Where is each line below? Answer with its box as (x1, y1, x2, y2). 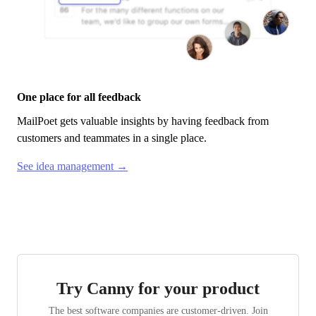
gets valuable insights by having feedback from (57, 115, 269, 128)
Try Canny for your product (56, 279, 260, 298)
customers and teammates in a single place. (17, 132, 207, 145)
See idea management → (17, 160, 128, 173)
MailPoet (17, 115, 57, 128)
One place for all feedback (17, 91, 141, 104)
